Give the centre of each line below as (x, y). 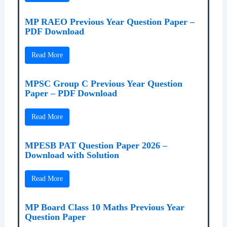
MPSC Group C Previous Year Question (103, 83)
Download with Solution (72, 155)
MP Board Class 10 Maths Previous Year (104, 207)
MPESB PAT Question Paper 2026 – (96, 145)
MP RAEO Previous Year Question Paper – (109, 22)
